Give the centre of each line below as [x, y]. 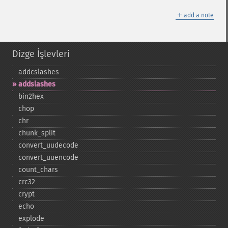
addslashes [37, 84]
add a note [199, 15]
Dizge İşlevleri [41, 54]
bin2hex [31, 96]
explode [31, 219]
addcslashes [39, 72]
